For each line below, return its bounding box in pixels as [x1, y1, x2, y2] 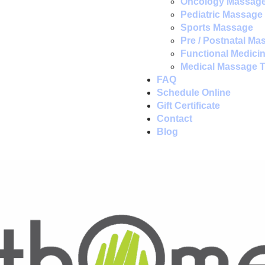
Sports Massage [180, 22, 253, 33]
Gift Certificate [157, 101, 220, 111]
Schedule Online [157, 88, 231, 98]
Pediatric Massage [180, 9, 263, 20]
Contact [157, 114, 192, 124]
